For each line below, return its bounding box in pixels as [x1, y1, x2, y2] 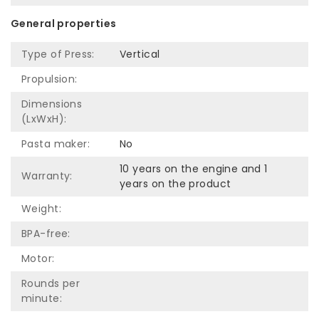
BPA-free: [21, 226, 70, 241]
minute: [21, 291, 62, 305]
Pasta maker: [21, 136, 90, 151]
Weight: [21, 201, 61, 216]
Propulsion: [21, 71, 78, 86]
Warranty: [21, 168, 73, 183]
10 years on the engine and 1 [120, 161, 268, 176]
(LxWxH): [21, 111, 67, 126]
